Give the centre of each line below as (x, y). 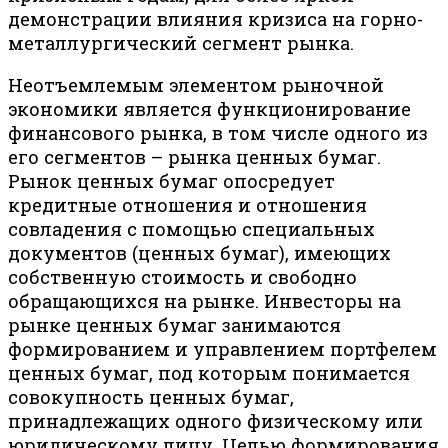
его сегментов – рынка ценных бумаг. (194, 157)
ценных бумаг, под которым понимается (209, 373)
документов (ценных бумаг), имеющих (199, 253)
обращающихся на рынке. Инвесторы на (204, 301)
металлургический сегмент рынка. (181, 43)
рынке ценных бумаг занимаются (174, 325)
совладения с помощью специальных (191, 229)
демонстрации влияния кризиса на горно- (215, 19)
